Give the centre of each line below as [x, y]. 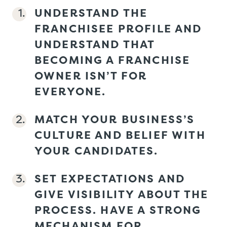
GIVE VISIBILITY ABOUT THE [122, 194]
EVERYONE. [70, 91]
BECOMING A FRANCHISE [112, 60]
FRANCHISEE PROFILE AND [118, 28]
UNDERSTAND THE [91, 12]
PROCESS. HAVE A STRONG [118, 210]
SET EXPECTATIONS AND [110, 178]
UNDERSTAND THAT [95, 44]
